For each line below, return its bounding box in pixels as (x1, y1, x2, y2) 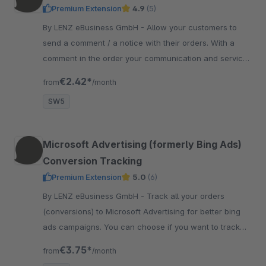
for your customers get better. (43, 68, 154, 78)
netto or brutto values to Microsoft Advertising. (43, 237, 216, 247)
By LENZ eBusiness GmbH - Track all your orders (43, 191, 147, 201)
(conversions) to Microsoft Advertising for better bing (43, 206, 240, 216)
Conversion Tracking (43, 154, 142, 167)
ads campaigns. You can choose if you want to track (43, 221, 240, 232)
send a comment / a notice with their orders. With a (43, 37, 235, 47)
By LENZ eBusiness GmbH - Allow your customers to (43, 22, 147, 32)
